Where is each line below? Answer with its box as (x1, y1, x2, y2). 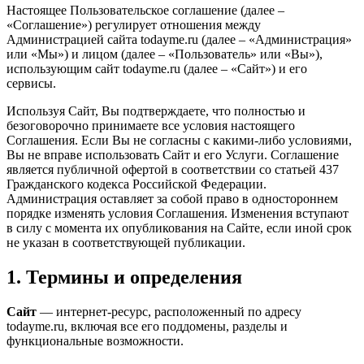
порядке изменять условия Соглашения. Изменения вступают (6, 206, 349, 220)
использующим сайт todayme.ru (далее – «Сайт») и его (6, 61, 307, 76)
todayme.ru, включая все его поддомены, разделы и (6, 318, 288, 333)
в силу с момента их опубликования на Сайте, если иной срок (6, 220, 352, 235)
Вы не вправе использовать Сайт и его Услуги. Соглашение (6, 147, 339, 162)
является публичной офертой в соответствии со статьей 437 (6, 162, 339, 176)
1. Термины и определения (6, 266, 242, 288)
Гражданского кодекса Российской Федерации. (6, 176, 266, 191)
